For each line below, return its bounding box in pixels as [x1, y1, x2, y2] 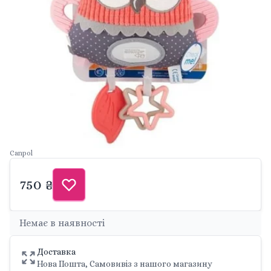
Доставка [37, 247, 76, 256]
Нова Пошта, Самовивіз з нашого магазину [37, 259, 212, 269]
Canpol [10, 149, 33, 157]
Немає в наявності [19, 217, 105, 229]
